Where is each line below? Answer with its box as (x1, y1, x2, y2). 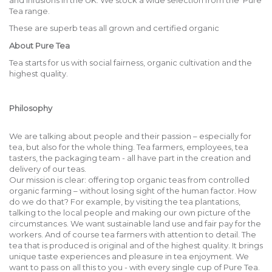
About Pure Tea (9, 40, 70, 50)
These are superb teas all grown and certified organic (9, 23, 219, 33)
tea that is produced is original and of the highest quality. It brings (9, 240, 263, 251)
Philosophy (9, 103, 52, 113)
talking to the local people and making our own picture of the (9, 208, 251, 218)
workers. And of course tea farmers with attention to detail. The (9, 229, 256, 240)
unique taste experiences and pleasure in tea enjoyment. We (9, 251, 249, 262)
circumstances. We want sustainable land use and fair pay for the (9, 219, 261, 229)
